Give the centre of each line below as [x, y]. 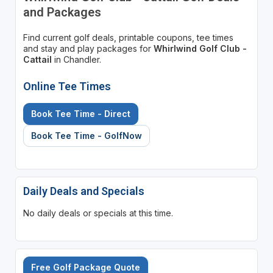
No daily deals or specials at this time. [98, 213]
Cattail [37, 59]
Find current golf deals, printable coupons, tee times [128, 37]
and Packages [62, 12]
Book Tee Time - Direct [80, 113]
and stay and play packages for [88, 48]
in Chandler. [76, 59]
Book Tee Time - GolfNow [86, 135]
